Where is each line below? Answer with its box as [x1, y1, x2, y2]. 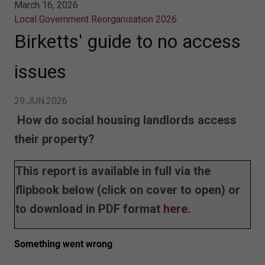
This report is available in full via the [15, 163, 211, 178]
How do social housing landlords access [14, 112, 237, 127]
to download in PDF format [15, 201, 163, 216]
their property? [14, 131, 95, 146]
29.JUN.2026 [14, 95, 67, 106]
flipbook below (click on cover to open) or [15, 182, 240, 197]
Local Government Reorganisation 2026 [14, 13, 177, 25]
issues [14, 60, 66, 83]
